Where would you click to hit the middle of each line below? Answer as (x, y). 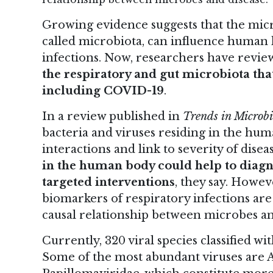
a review (82, 117)
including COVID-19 (103, 91)
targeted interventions (108, 183)
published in (144, 117)
